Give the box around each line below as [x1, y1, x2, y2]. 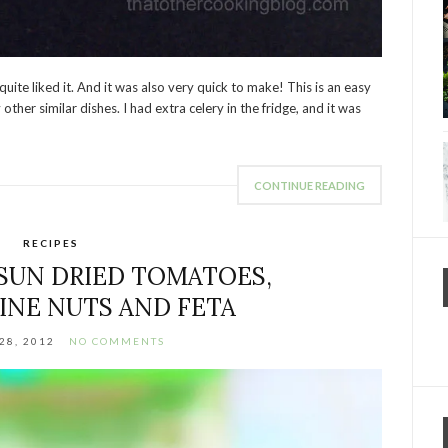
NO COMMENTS [69, 335, 166, 348]
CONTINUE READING [254, 179, 366, 193]
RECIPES [22, 237, 79, 250]
